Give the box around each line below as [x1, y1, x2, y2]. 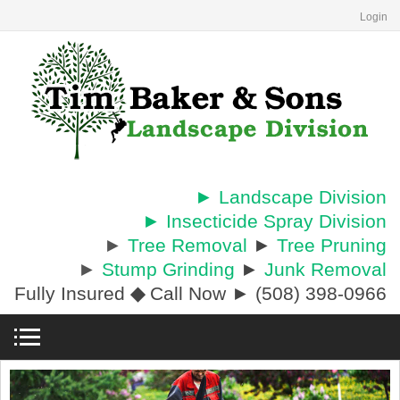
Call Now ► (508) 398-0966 [145, 283, 387, 304]
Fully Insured [14, 283, 130, 304]
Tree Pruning [277, 235, 387, 255]
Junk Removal [264, 259, 387, 279]
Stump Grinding [102, 259, 235, 279]
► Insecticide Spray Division [142, 211, 387, 231]
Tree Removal [128, 235, 247, 255]
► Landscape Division [195, 187, 387, 207]
